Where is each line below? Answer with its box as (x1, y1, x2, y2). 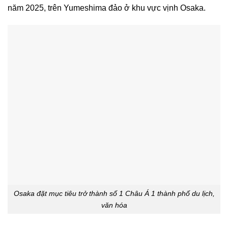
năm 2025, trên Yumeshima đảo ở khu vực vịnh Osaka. (8, 3, 206, 12)
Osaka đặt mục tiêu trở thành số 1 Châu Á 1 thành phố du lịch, (13, 189, 215, 197)
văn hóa (101, 201, 127, 209)
